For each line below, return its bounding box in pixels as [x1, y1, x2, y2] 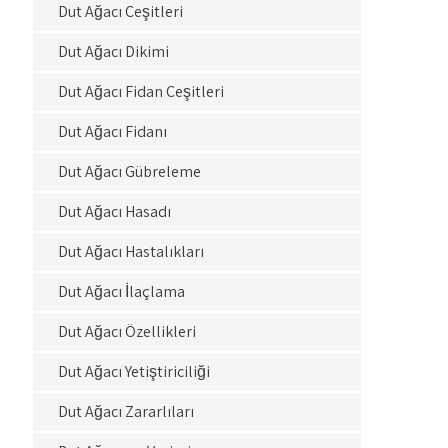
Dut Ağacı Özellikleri [58, 321, 197, 342]
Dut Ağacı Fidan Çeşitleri [58, 81, 225, 102]
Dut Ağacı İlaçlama [58, 281, 186, 302]
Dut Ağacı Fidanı [58, 121, 168, 142]
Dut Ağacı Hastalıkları [58, 241, 205, 262]
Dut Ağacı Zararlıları [58, 401, 195, 422]
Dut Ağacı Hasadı [58, 201, 172, 222]
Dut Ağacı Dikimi [58, 41, 170, 62]
